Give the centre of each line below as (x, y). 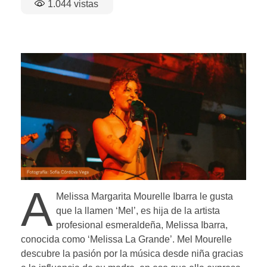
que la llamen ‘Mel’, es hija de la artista (138, 210)
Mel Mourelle (204, 239)
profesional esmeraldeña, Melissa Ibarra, (142, 225)
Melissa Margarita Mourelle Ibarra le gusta (144, 196)
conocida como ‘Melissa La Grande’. (99, 239)
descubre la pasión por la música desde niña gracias (132, 253)
